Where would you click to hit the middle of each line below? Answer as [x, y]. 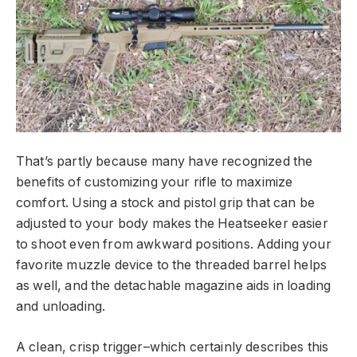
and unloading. [61, 307]
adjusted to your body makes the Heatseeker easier [172, 224]
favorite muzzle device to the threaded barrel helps [172, 265]
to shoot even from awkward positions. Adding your [174, 245]
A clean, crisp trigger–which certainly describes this [173, 347]
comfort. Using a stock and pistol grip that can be [165, 203]
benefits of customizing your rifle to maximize [155, 182]
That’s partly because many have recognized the [165, 162]
